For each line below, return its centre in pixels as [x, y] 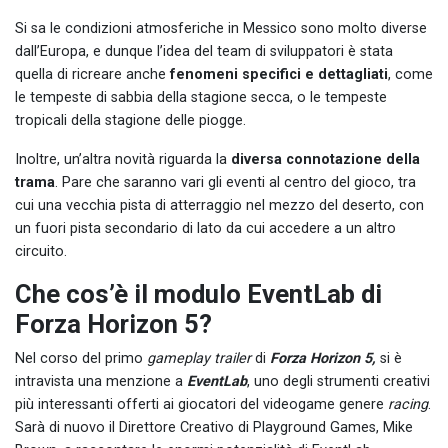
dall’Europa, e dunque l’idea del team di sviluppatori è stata [204, 51]
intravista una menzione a [101, 381]
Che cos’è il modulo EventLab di [198, 293]
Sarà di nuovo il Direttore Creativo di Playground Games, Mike [214, 427]
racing [408, 404]
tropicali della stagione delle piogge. [130, 120]
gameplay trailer [197, 358]
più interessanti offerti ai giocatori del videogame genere [201, 404]
